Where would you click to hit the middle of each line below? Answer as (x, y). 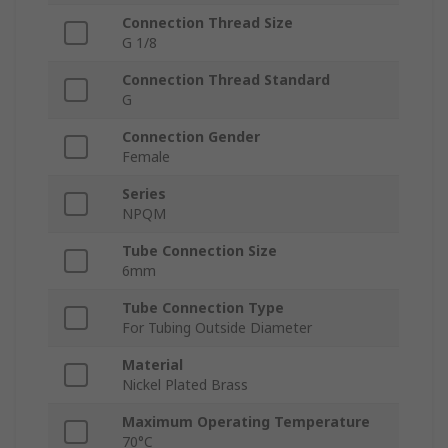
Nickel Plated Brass (185, 385)
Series (144, 194)
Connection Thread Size (207, 23)
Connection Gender (191, 137)
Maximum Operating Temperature (246, 422)
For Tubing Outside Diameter (217, 328)
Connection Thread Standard (226, 80)
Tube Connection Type (203, 308)
